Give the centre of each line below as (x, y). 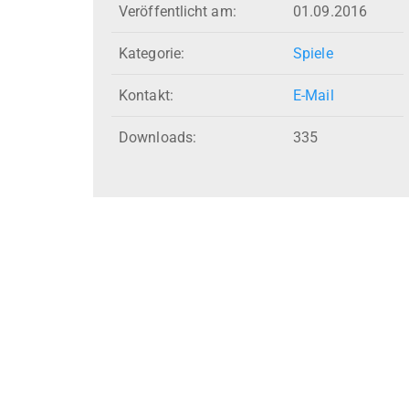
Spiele (313, 54)
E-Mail (314, 96)
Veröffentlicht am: (178, 12)
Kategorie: (152, 54)
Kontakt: (146, 96)
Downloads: (157, 138)
